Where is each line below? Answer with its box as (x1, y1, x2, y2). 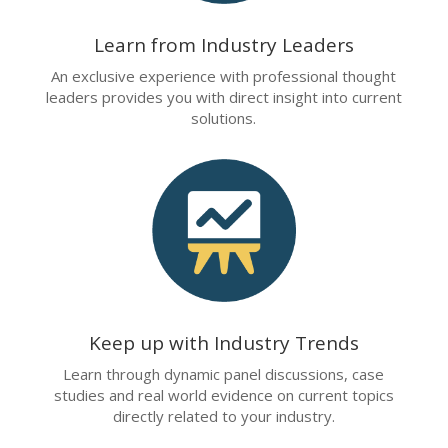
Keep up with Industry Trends (88, 330, 359, 357)
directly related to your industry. (112, 406, 335, 427)
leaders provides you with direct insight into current (45, 86, 402, 107)
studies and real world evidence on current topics (53, 385, 394, 406)
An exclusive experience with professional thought (51, 65, 397, 86)
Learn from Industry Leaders (93, 31, 354, 58)
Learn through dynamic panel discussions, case (63, 364, 385, 385)
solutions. (191, 107, 257, 128)
